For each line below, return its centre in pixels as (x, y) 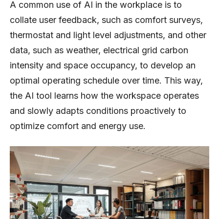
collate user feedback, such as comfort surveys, (106, 20)
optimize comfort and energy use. (78, 126)
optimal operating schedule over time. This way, (106, 80)
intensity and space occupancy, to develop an (103, 65)
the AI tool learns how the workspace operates (104, 95)
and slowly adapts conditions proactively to (98, 110)
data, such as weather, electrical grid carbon (99, 50)
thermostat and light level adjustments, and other (108, 35)
